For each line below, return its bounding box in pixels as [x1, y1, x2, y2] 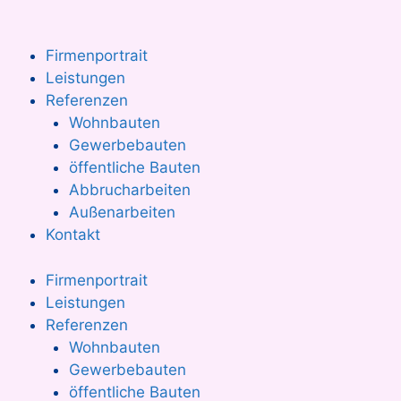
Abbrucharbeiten [68, 181, 191, 199]
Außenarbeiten [68, 203, 175, 221]
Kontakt [46, 226, 100, 243]
